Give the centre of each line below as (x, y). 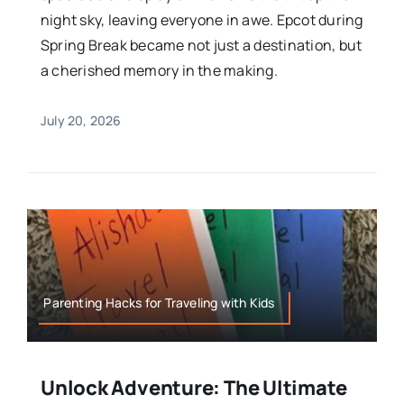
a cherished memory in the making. (159, 70)
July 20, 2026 (81, 120)
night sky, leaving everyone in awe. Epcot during (202, 19)
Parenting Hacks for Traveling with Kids (159, 303)
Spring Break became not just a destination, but (201, 45)
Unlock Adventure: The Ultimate (193, 388)
